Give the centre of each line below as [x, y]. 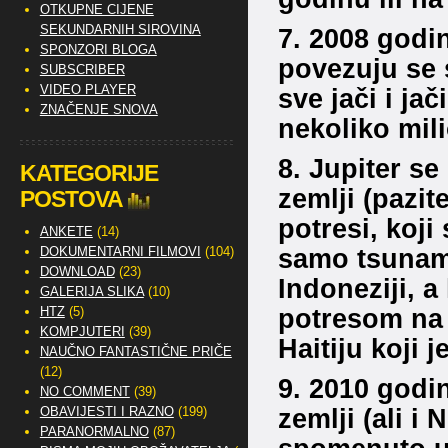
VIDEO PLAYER [87, 89]
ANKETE [66, 231]
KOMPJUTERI [82, 331]
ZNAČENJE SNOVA [98, 109]
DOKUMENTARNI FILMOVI [120, 251]
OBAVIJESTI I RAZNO [106, 411]
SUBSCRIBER [82, 69]
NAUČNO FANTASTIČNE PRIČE [135, 351]
